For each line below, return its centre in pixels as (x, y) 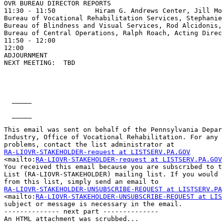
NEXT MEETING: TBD (40, 63)
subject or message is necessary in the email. (95, 204)
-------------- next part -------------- (81, 212)
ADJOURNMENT (26, 55)
